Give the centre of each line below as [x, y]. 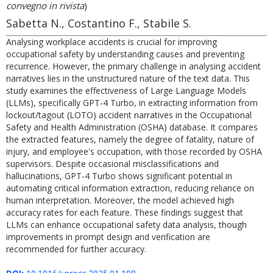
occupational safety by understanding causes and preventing [125, 54]
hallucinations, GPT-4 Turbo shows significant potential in [119, 176]
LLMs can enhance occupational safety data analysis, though [126, 225]
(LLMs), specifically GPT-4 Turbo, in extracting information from [132, 103]
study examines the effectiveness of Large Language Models [126, 90]
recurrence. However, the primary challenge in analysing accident [133, 66]
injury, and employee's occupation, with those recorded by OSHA [134, 151]
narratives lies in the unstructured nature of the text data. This [128, 78]
